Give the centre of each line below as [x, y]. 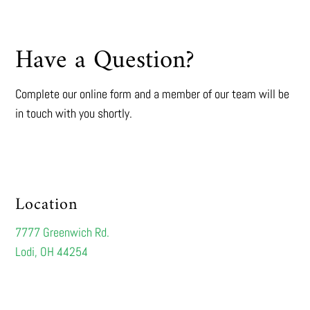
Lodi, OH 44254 [52, 251]
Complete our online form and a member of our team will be [153, 93]
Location [47, 204]
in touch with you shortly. [74, 113]
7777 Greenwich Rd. [63, 232]
